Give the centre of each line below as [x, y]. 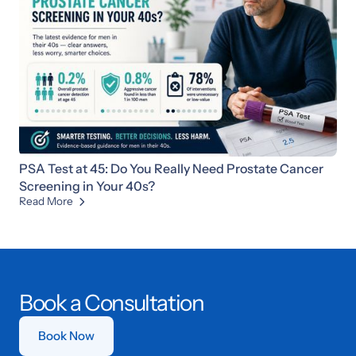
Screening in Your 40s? [87, 186]
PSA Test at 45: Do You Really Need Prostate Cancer [171, 168]
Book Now [66, 335]
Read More [47, 201]
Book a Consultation [112, 302]
